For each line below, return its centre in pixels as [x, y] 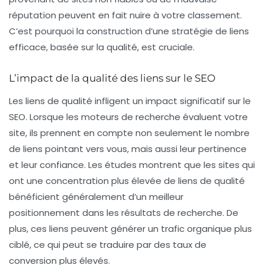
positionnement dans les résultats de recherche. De [124, 213]
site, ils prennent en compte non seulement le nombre [129, 133]
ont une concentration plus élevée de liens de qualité [127, 181]
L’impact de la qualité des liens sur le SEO [112, 78]
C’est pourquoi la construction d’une [90, 31]
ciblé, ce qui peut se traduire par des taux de [108, 245]
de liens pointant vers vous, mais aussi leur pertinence [128, 149]
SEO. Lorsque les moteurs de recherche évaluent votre [128, 117]
